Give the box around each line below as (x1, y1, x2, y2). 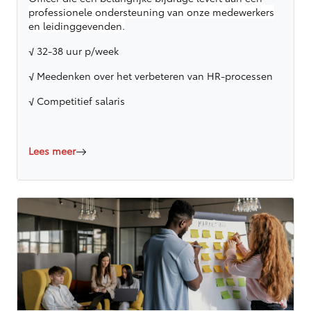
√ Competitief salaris (28, 93, 125, 108)
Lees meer (28, 143, 76, 158)
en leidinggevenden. (28, 18, 125, 33)
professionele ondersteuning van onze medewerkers (28, 4, 274, 19)
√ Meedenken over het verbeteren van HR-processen (28, 68, 273, 83)
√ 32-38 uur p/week (28, 43, 119, 58)
